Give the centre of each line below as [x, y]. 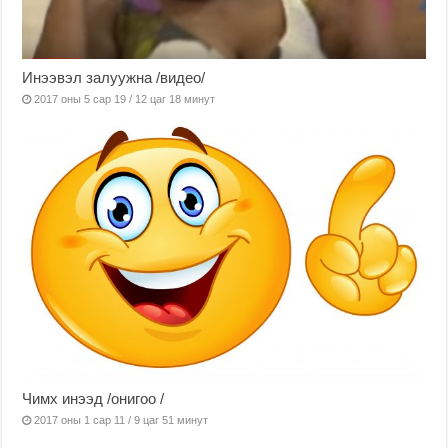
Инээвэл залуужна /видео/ [114, 77]
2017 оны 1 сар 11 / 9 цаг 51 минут [121, 419]
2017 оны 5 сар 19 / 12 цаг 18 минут [125, 98]
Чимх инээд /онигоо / [93, 398]
